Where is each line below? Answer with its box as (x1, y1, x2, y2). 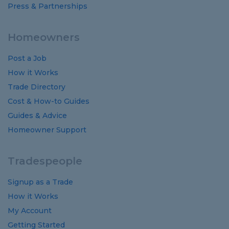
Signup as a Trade (8, 177, 73, 187)
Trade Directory (8, 82, 65, 91)
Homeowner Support (8, 125, 86, 134)
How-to (34, 96, 62, 106)
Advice (42, 110, 67, 120)
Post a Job (8, 53, 47, 63)
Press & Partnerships (8, 1, 87, 11)
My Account (8, 205, 52, 215)
